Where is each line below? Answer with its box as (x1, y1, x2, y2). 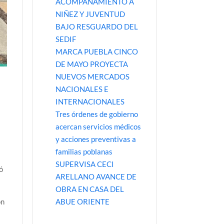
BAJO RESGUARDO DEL (55, 21, 138, 31)
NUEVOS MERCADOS (55, 71, 129, 81)
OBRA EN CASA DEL (55, 184, 124, 193)
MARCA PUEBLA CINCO (55, 46, 138, 56)
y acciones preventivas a (55, 134, 136, 143)
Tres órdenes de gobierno (55, 109, 138, 118)
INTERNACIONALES (55, 96, 124, 106)
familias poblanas (55, 146, 112, 156)
